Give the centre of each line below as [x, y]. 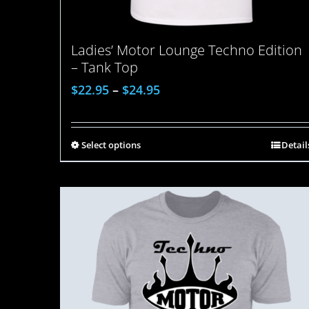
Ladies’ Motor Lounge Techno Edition [187, 50]
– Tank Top [104, 68]
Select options [111, 145]
